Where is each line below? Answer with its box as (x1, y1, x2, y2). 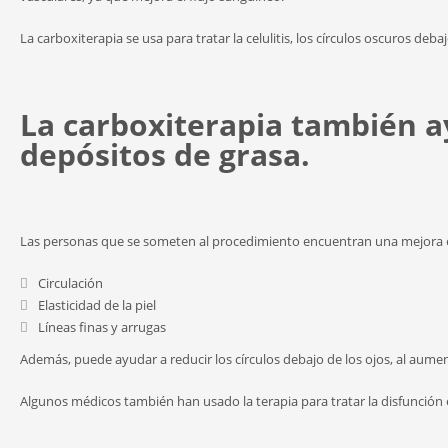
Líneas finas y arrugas (38, 318, 166, 336)
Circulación (38, 274, 103, 292)
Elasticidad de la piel (38, 296, 156, 314)
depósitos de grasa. (20, 134, 310, 175)
